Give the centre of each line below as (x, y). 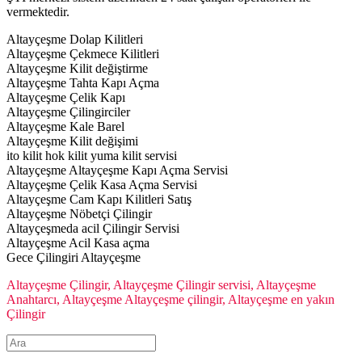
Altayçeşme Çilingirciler (68, 112)
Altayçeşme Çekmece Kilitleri (83, 54)
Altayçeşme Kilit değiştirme (77, 69)
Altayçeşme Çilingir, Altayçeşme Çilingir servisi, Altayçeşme (161, 285)
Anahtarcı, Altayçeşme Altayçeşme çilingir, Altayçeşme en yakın (170, 300)
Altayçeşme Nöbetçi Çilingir (79, 214)
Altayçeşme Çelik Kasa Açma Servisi (102, 185)
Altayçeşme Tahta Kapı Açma (83, 83)
